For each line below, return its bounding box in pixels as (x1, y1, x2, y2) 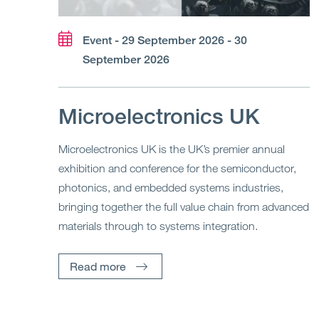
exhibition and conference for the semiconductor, (58, 162, 296, 175)
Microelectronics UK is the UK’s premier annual (58, 142, 285, 156)
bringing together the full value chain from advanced (58, 200, 309, 214)
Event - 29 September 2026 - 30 (83, 33, 247, 48)
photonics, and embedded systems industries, (58, 181, 283, 194)
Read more (70, 259, 126, 273)
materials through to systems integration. (58, 219, 258, 233)
